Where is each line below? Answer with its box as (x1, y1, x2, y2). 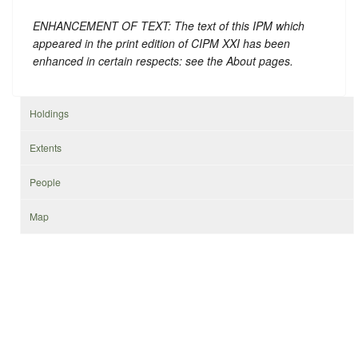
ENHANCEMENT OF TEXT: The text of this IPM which (33, 18, 304, 34)
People (30, 175, 62, 189)
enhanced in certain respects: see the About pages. (33, 53, 293, 70)
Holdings (30, 106, 70, 121)
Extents (30, 141, 62, 155)
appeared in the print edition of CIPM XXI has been (33, 35, 290, 52)
